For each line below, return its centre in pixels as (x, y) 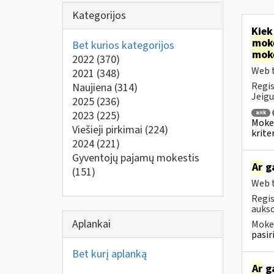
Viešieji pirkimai (109, 130)
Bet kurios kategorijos (123, 46)
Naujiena (93, 88)
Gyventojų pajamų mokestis (136, 158)
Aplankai (91, 224)
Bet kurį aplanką (109, 254)
